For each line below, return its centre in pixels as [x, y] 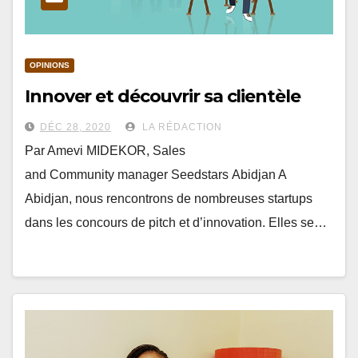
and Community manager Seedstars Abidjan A [155, 175]
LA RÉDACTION [181, 127]
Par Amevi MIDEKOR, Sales [105, 151]
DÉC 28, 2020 [76, 127]
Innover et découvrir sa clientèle [163, 96]
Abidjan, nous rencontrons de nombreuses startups [169, 199]
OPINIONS [50, 65]
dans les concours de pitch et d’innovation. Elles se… [176, 223]
